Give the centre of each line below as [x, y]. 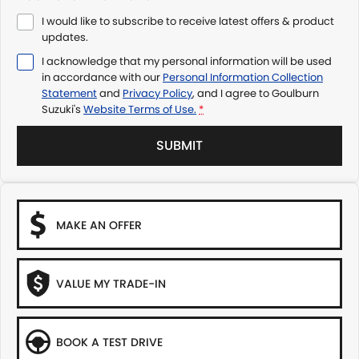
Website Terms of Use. [140, 110]
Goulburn [295, 94]
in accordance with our [102, 78]
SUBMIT [179, 146]
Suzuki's [61, 110]
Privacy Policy [157, 94]
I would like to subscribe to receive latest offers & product [188, 22]
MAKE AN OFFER [99, 226]
